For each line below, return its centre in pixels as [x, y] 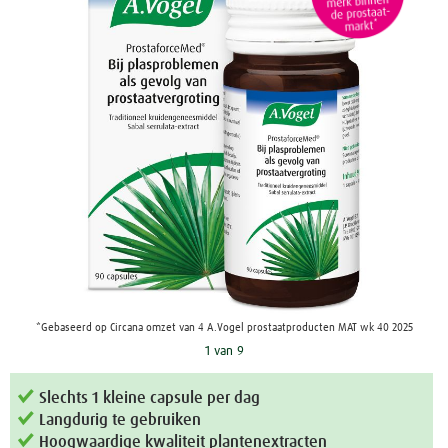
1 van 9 [224, 352]
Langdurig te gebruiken [120, 420]
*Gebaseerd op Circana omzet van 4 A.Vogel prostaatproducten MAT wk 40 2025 [224, 328]
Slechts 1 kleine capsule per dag [150, 398]
